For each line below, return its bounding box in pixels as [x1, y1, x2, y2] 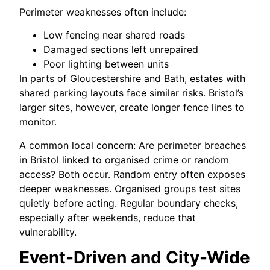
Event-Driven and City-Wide [19, 247, 251, 268]
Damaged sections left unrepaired [43, 43, 199, 56]
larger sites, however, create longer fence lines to [19, 101, 245, 114]
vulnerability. [19, 225, 77, 238]
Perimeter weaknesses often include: [19, 5, 187, 18]
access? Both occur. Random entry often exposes [19, 168, 246, 180]
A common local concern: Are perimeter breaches [19, 139, 246, 151]
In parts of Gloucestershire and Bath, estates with [19, 72, 246, 85]
